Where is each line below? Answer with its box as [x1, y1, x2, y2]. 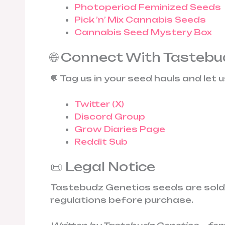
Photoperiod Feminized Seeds [74, 2, 221, 13]
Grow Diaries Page [74, 124, 165, 134]
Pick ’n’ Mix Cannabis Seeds [74, 15, 206, 25]
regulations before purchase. [50, 195, 193, 205]
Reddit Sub [74, 136, 128, 147]
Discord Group [74, 111, 145, 122]
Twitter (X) [74, 98, 124, 109]
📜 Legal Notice [50, 159, 155, 174]
